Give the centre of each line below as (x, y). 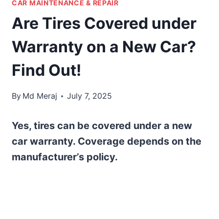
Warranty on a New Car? (104, 47)
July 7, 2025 (90, 96)
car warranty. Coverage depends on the (107, 142)
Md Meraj (40, 96)
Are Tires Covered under (104, 23)
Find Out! (46, 70)
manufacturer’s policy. (65, 157)
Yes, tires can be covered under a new (102, 126)
